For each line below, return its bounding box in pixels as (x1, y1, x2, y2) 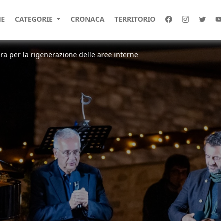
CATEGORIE (14, 14, 55, 24)
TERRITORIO (114, 14, 155, 24)
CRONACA (70, 14, 105, 24)
